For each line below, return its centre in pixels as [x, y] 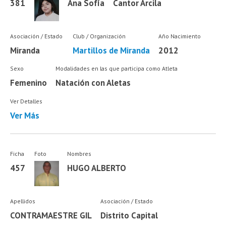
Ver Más [25, 115]
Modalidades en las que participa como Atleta [116, 69]
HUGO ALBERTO [97, 168]
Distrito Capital [129, 216]
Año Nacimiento [179, 36]
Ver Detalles [26, 101]
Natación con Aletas [93, 83]
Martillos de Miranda [111, 50]
